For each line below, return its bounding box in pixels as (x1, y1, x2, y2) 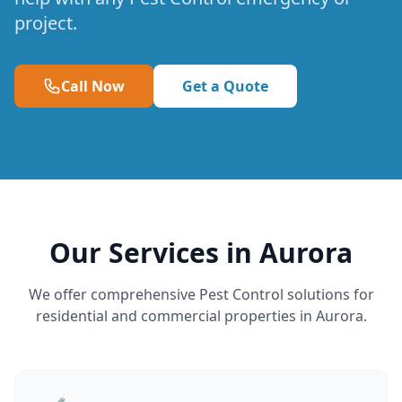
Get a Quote (182, 76, 268, 96)
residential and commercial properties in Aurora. (35, 306, 367, 326)
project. (14, 11, 77, 35)
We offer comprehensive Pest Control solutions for (28, 284, 374, 304)
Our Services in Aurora (49, 234, 353, 271)
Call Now (61, 76, 125, 96)
